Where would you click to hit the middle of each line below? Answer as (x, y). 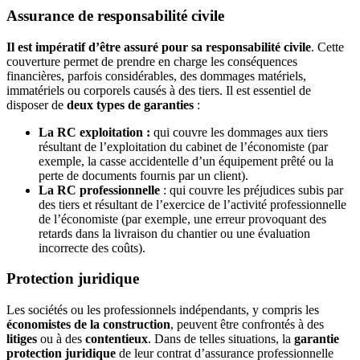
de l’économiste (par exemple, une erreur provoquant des (182, 219)
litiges (22, 338)
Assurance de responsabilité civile (115, 15)
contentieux (117, 338)
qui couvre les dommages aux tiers (239, 132)
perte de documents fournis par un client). (143, 175)
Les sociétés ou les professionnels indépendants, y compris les (163, 309)
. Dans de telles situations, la (219, 338)
